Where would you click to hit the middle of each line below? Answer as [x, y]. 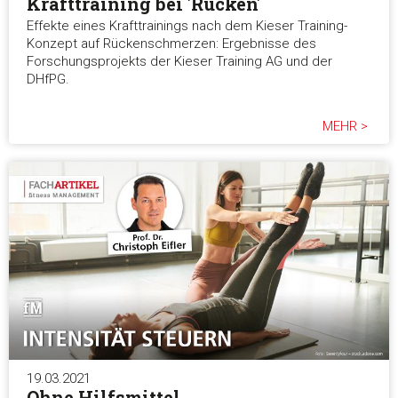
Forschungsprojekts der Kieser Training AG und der [179, 61]
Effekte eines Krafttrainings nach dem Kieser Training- [187, 25]
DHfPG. [48, 79]
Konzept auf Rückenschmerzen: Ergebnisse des [171, 43]
